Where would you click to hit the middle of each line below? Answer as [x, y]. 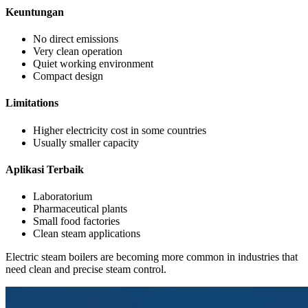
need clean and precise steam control [85, 269]
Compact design [68, 76]
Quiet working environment [93, 64]
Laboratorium [63, 197]
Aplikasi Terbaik [45, 170]
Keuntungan [35, 12]
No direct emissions [76, 39]
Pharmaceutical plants [80, 209]
